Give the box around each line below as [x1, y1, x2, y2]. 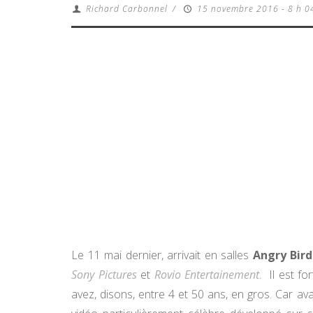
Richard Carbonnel [85, 3, 168, 15]
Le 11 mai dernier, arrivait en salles [71, 247, 253, 263]
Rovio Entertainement [154, 267, 259, 282]
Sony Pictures [71, 267, 137, 282]
